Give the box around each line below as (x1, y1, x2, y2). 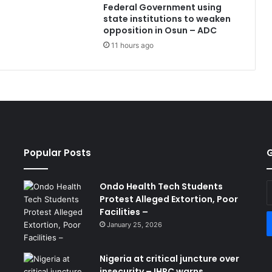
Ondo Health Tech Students (99, 180, 223, 192)
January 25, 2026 (106, 220, 162, 229)
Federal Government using (103, 1, 222, 13)
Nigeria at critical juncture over (99, 253, 239, 265)
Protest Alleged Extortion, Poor (99, 193, 238, 205)
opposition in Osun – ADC (103, 24, 217, 36)
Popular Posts (23, 146, 91, 159)
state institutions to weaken (103, 13, 231, 25)
